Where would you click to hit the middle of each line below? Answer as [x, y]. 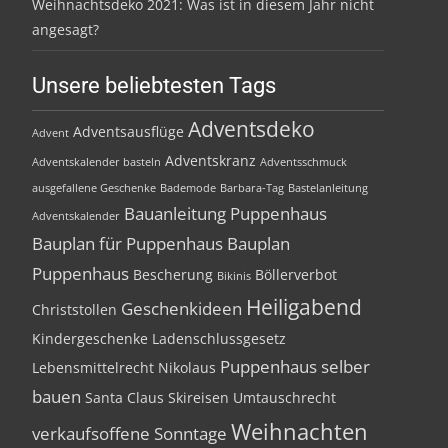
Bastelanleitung [328, 188]
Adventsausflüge [128, 131]
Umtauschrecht [284, 397]
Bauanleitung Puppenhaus [225, 213]
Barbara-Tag [252, 188]
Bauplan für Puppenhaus [127, 243]
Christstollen [74, 309]
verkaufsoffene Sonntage [129, 433]
